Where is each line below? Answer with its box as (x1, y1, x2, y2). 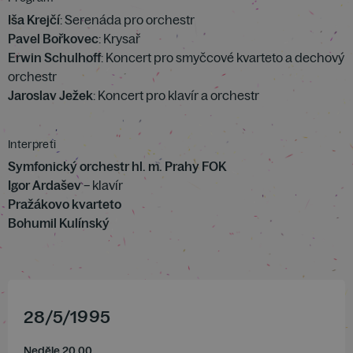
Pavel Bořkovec (8, 31, 98, 46)
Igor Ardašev (8, 177, 81, 193)
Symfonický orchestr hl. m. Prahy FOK (8, 158, 226, 174)
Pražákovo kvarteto (8, 196, 121, 212)
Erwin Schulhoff (8, 50, 101, 65)
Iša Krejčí (8, 12, 60, 28)
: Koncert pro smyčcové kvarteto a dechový (101, 50, 344, 65)
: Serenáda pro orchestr (60, 12, 195, 28)
